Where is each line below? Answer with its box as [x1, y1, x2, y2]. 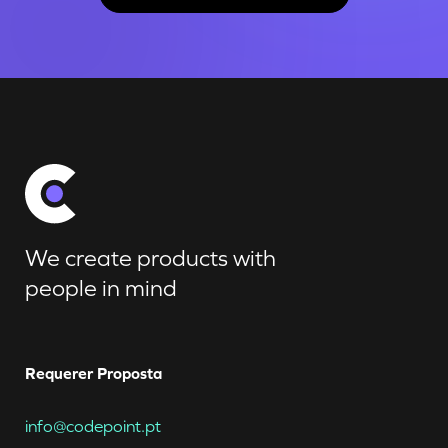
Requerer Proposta [25, 363, 162, 383]
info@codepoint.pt [25, 415, 161, 437]
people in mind [25, 274, 177, 302]
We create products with [25, 244, 276, 272]
